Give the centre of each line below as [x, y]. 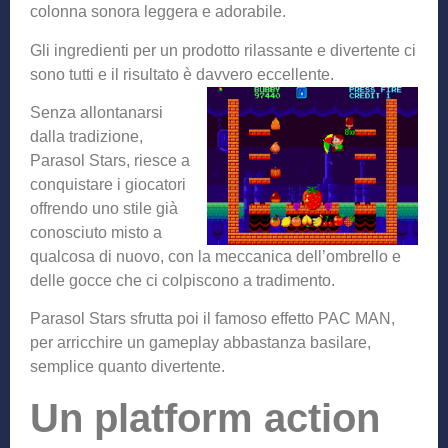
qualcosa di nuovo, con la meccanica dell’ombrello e [215, 257]
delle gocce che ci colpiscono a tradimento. [182, 281]
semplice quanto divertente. [127, 367]
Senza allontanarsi [96, 113]
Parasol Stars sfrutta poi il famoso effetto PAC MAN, [212, 319]
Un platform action [205, 417]
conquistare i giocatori [108, 185]
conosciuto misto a [96, 233]
